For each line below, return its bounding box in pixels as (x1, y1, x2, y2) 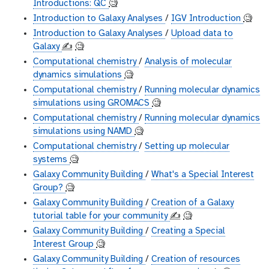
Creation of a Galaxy (151, 198, 234, 208)
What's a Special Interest (151, 170, 254, 180)
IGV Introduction (171, 14, 243, 24)
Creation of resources (151, 255, 240, 265)
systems (33, 155, 70, 165)
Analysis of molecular (145, 57, 232, 67)
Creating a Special (151, 226, 225, 237)
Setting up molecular (145, 142, 229, 152)
